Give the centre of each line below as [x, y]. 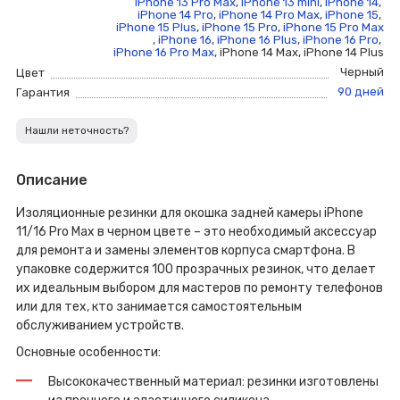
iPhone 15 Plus [156, 27]
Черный [362, 71]
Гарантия [43, 92]
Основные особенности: [88, 352]
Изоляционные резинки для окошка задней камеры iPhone [190, 212]
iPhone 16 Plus [257, 39]
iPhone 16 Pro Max [164, 52]
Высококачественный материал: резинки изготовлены [213, 381]
